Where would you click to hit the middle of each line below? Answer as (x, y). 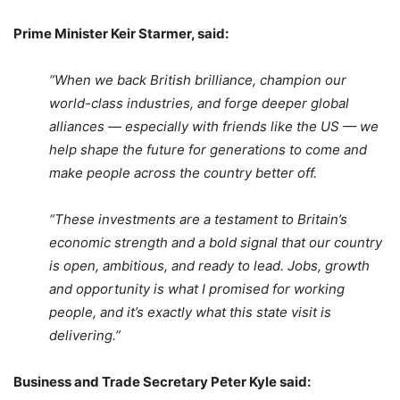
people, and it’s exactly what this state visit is (190, 312)
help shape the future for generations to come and (208, 149)
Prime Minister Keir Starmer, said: (122, 33)
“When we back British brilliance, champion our (198, 79)
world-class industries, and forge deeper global (199, 103)
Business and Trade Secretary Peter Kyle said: (163, 381)
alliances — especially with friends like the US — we (214, 126)
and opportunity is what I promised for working (197, 288)
